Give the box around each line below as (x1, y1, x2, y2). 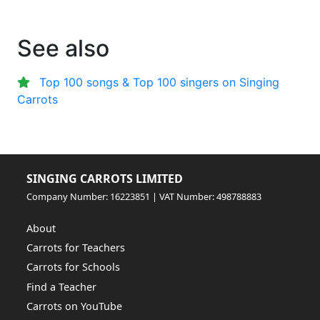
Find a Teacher (26, 279, 97, 294)
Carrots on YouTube (26, 299, 123, 314)
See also (17, 34, 109, 63)
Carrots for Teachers (26, 240, 126, 254)
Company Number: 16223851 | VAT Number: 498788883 (26, 190, 262, 204)
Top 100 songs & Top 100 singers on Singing (39, 75, 279, 90)
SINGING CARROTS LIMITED (26, 171, 184, 187)
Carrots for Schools (26, 260, 121, 274)
